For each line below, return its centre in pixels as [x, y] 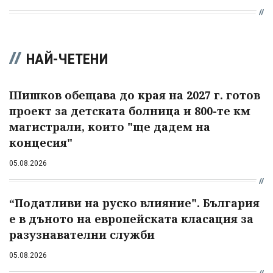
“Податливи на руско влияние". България [134, 203]
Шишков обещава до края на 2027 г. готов [135, 95]
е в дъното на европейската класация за [131, 219]
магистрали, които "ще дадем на [110, 127]
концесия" [41, 143]
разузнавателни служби [82, 235]
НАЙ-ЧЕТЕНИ [67, 59]
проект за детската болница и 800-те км [130, 111]
